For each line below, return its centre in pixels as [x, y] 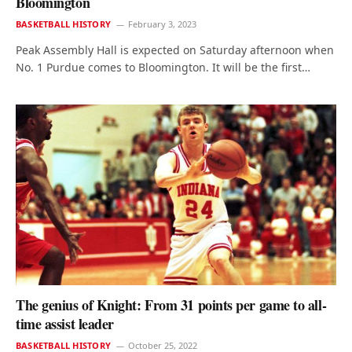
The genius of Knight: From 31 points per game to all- [171, 304]
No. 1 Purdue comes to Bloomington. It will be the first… [163, 68]
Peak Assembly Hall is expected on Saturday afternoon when [175, 50]
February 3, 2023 [162, 24]
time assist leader [65, 323]
